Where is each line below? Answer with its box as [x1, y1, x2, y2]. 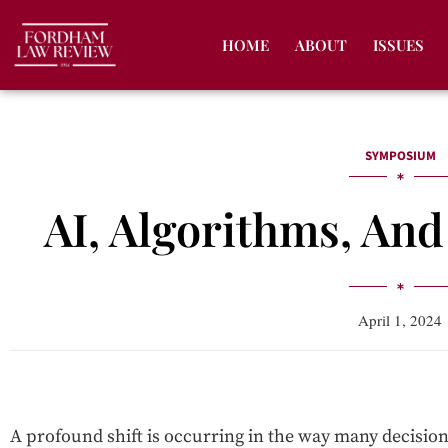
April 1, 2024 [358, 310, 442, 331]
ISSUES [372, 35, 424, 56]
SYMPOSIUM [364, 147, 436, 166]
